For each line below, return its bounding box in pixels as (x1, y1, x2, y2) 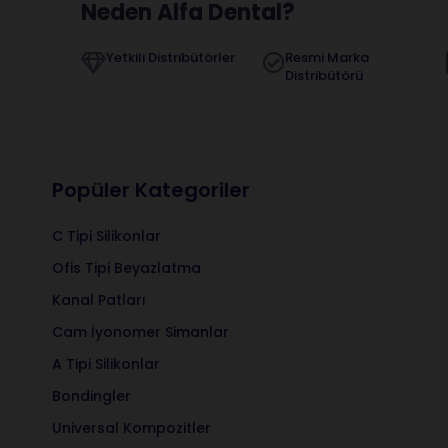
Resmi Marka (285, 48, 370, 68)
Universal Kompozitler (52, 417, 211, 438)
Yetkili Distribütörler (106, 48, 235, 68)
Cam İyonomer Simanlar (52, 321, 229, 342)
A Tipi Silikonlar (52, 353, 160, 374)
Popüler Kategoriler (52, 175, 250, 204)
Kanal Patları (52, 289, 146, 310)
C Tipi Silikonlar (52, 225, 161, 246)
